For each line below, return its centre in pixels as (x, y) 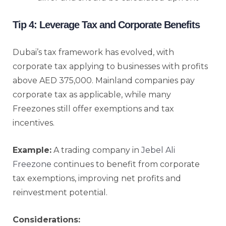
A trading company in (96, 150)
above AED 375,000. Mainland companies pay (104, 80)
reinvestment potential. (60, 192)
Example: (32, 150)
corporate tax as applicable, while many (92, 94)
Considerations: (46, 219)
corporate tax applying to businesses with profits (110, 66)
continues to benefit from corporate (126, 164)
